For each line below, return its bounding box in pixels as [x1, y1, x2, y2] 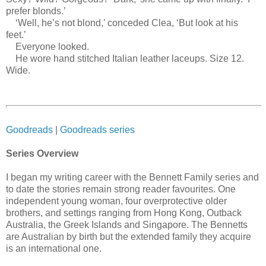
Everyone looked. [6, 42, 89, 52]
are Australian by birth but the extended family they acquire [6, 232, 251, 242]
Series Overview [6, 148, 78, 159]
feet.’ [6, 30, 26, 40]
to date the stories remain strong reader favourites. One [6, 184, 236, 194]
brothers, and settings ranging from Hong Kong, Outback [6, 208, 242, 218]
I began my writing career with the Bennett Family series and [6, 172, 259, 182]
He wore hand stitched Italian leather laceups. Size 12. [6, 53, 244, 64]
